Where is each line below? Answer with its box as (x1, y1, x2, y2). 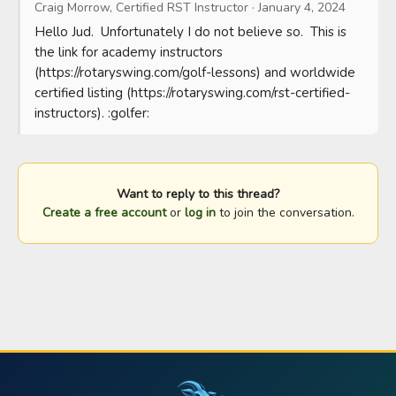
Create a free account (42, 204, 166, 221)
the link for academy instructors (34, 43, 223, 61)
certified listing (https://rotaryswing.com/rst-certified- (34, 84, 350, 102)
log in (184, 204, 216, 221)
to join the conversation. (215, 204, 354, 221)
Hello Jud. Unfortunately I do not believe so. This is (34, 23, 346, 41)
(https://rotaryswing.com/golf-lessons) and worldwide (34, 64, 355, 81)
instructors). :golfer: (34, 104, 149, 122)
